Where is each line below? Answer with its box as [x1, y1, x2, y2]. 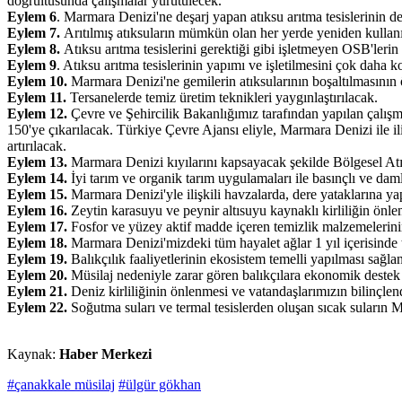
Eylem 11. [7, 90, 66, 106]
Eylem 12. [7, 106, 71, 122]
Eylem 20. [7, 267, 67, 284]
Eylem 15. [7, 187, 67, 203]
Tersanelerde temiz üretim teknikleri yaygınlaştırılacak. [66, 90, 378, 106]
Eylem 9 [7, 57, 57, 74]
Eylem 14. [7, 170, 67, 187]
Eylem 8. [7, 41, 60, 57]
